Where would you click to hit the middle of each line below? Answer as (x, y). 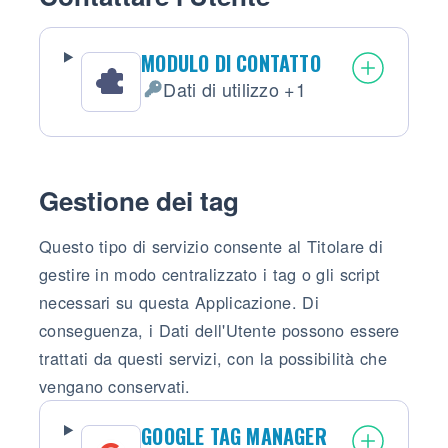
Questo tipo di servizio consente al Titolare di (211, 245)
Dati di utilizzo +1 (234, 88)
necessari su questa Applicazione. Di (179, 301)
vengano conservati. (115, 385)
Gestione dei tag (139, 200)
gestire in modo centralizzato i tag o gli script (210, 273)
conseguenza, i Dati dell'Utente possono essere (219, 329)
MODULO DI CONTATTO (231, 62)
